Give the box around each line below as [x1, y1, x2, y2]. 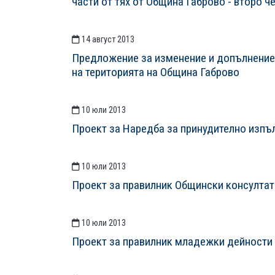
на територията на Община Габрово [72, 65, 239, 79]
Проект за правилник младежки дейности [72, 234, 273, 249]
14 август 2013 [80, 34, 134, 45]
